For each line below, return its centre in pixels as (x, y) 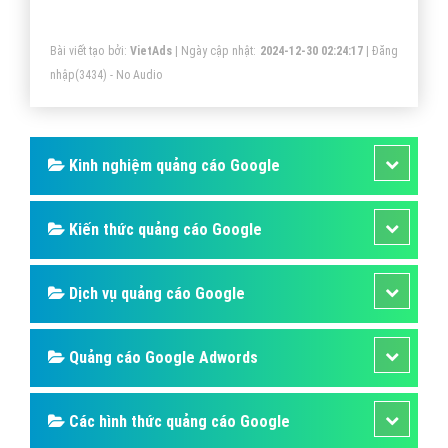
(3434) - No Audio (118, 75)
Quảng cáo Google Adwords (161, 358)
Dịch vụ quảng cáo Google (155, 294)
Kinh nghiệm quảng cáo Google (172, 166)
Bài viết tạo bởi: (90, 51)
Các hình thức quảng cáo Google (177, 422)
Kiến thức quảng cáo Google (163, 230)
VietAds (150, 51)
